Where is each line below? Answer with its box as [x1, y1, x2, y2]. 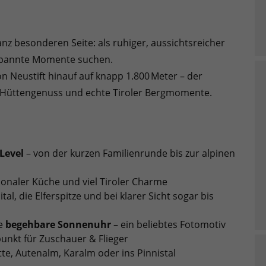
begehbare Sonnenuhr [5, 217, 111, 231]
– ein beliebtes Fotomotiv [111, 217, 226, 231]
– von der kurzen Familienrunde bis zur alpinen [24, 146, 235, 160]
